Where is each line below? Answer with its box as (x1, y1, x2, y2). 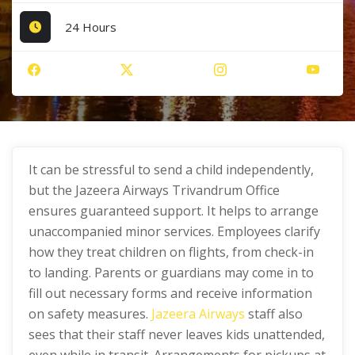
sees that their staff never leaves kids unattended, (29, 326, 325, 343)
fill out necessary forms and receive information (29, 284, 312, 302)
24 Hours (65, 18, 117, 35)
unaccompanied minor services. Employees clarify (29, 223, 320, 240)
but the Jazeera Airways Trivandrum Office (29, 181, 280, 199)
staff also (245, 305, 303, 323)
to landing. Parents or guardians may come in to (29, 264, 314, 281)
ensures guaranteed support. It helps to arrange (29, 202, 319, 219)
